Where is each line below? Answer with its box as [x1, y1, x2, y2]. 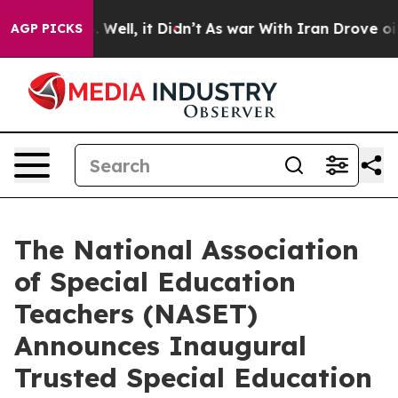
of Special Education [14, 265, 296, 298]
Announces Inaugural [14, 329, 306, 362]
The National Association [14, 233, 359, 267]
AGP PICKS [11, 20, 83, 36]
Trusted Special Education [14, 361, 372, 394]
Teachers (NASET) [14, 297, 258, 330]
